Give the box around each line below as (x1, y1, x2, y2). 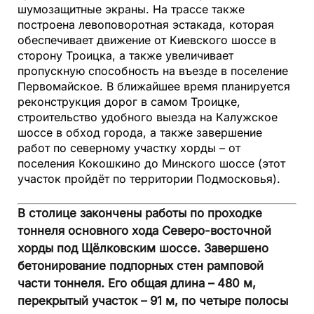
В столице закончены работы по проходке (18, 206, 262, 221)
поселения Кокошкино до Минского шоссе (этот (18, 156, 285, 171)
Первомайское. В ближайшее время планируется (18, 79, 290, 94)
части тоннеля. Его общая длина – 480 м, (18, 276, 256, 291)
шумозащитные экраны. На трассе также (18, 2, 245, 17)
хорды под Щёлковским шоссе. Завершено (18, 241, 268, 256)
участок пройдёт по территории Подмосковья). (18, 172, 280, 186)
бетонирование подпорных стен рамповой (18, 259, 264, 273)
